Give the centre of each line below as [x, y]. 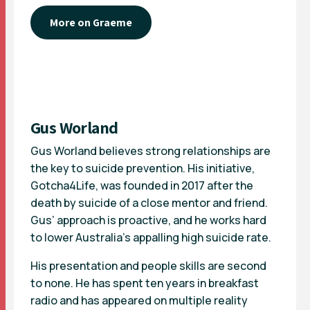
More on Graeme [91, 22]
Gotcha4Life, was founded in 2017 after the [142, 185]
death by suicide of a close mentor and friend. [149, 202]
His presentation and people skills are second [148, 265]
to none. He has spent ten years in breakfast [145, 283]
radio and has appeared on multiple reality [139, 300]
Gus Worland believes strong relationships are [151, 151]
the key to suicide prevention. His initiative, [143, 168]
